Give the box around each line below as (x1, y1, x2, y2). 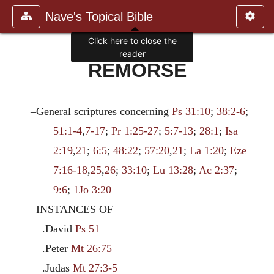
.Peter (42, 242, 71, 254)
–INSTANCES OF (31, 203, 114, 215)
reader (119, 48, 146, 59)
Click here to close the (87, 35, 177, 46)
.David (42, 223, 75, 235)
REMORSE (87, 59, 187, 81)
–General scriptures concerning (31, 105, 172, 117)
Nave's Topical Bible (45, 10, 153, 23)
